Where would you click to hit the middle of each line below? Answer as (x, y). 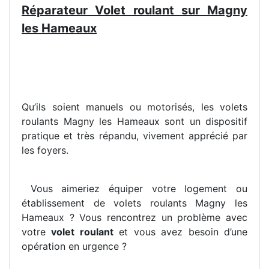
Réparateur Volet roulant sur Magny (134, 11)
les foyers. (45, 150)
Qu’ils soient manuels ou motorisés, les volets (134, 107)
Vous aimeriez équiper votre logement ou (134, 189)
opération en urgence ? (74, 246)
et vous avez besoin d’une (180, 232)
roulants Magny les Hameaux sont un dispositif (134, 122)
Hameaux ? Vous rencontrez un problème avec (134, 218)
